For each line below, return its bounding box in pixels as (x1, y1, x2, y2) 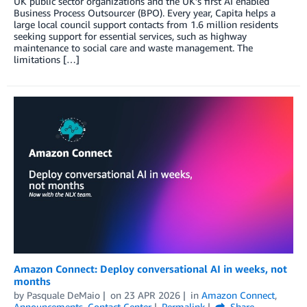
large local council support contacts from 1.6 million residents (14, 18, 278, 30)
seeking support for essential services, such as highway (14, 29, 247, 42)
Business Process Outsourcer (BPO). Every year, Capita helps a (14, 6, 275, 19)
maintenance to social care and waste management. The (14, 41, 253, 53)
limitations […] (14, 53, 79, 65)
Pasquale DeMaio (27, 288, 100, 301)
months (14, 274, 51, 287)
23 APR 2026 (123, 288, 180, 301)
